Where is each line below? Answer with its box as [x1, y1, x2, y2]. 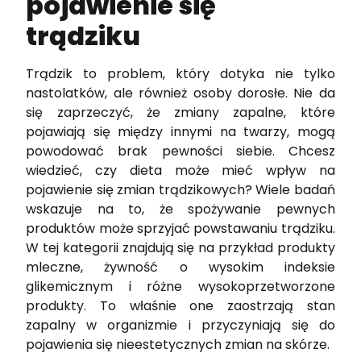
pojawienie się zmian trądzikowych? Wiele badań [26, 180, 335, 199]
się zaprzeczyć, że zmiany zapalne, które [26, 102, 335, 122]
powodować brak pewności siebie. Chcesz [26, 141, 335, 160]
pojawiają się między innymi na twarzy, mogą [26, 122, 335, 141]
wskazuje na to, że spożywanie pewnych [26, 199, 335, 218]
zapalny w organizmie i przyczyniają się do [26, 315, 335, 334]
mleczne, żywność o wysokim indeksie [26, 257, 335, 276]
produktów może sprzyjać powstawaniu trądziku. [26, 218, 335, 238]
